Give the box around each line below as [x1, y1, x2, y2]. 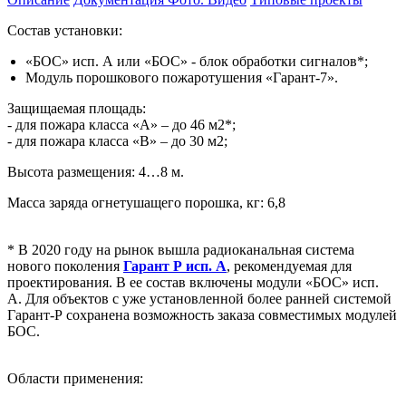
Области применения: [7, 370, 143, 386]
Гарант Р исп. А [123, 257, 227, 274]
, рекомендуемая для [227, 257, 352, 274]
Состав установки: [7, 22, 122, 38]
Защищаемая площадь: [7, 100, 146, 116]
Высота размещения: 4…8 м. [7, 163, 184, 179]
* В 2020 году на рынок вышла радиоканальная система [7, 241, 354, 257]
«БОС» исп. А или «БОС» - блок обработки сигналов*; [25, 53, 368, 69]
